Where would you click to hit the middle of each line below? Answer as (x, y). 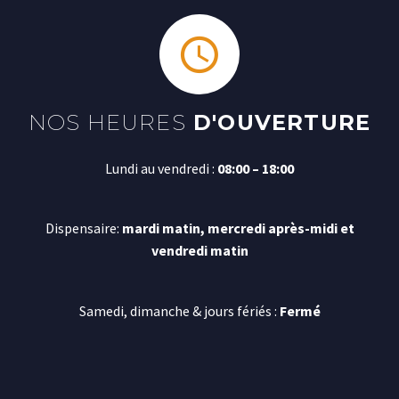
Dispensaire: (83, 228)
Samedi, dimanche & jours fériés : (179, 311)
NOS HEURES (107, 122)
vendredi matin (199, 251)
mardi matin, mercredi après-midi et (238, 228)
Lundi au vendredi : (161, 168)
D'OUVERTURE (278, 122)
